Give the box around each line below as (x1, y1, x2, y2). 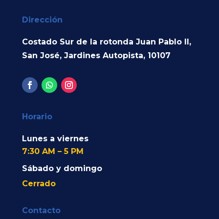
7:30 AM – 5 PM (22, 146, 84, 156)
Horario (22, 111, 52, 121)
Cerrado (22, 178, 56, 188)
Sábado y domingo (22, 163, 102, 173)
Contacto (22, 205, 61, 215)
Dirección (22, 15, 63, 24)
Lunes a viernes (22, 133, 88, 143)
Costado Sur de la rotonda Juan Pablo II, (22, 37, 191, 46)
